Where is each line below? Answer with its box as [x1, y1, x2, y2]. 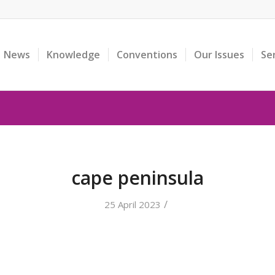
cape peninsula [71, 165, 204, 190]
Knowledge [46, 48, 100, 61]
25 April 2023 [104, 198, 161, 211]
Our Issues [193, 48, 244, 61]
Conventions [116, 48, 177, 61]
